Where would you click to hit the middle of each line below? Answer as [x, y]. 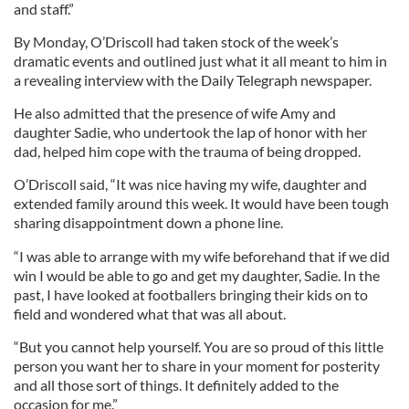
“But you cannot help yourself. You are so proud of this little [199, 346]
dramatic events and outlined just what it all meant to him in [200, 61]
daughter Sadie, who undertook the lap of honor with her [190, 132]
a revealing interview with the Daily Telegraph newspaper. [193, 80]
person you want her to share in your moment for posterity [197, 366]
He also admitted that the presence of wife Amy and [175, 113]
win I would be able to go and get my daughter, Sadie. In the [197, 275]
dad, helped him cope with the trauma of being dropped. [187, 151]
